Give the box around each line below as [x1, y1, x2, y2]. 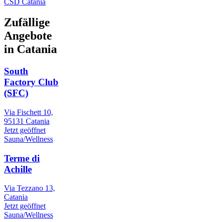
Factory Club [4, 77, 58, 88]
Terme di [4, 153, 40, 164]
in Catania [4, 43, 57, 56]
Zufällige [4, 16, 50, 29]
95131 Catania [4, 117, 50, 126]
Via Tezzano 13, [4, 184, 55, 193]
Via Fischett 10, [4, 108, 53, 117]
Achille [4, 164, 32, 174]
